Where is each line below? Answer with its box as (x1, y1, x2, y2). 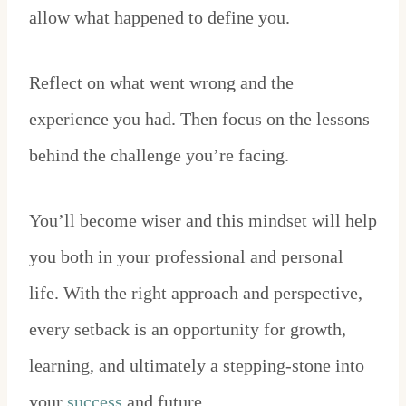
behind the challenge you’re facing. (29, 145, 294, 166)
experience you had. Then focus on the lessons (29, 109, 370, 130)
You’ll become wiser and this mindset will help (29, 210, 377, 231)
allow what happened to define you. (29, 7, 295, 28)
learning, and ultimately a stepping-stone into (29, 355, 364, 376)
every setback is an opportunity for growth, (29, 319, 346, 340)
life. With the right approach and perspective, (29, 283, 362, 304)
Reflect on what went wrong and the (29, 72, 294, 93)
